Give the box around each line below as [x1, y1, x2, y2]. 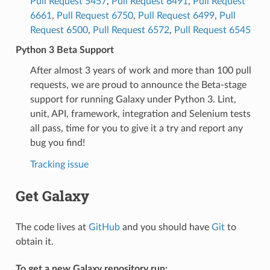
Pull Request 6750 [56, 10, 133, 20]
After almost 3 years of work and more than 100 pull [30, 65, 251, 75]
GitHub [88, 222, 120, 232]
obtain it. [15, 236, 54, 246]
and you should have [119, 222, 212, 232]
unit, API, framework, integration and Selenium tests [30, 108, 251, 119]
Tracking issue [30, 159, 89, 169]
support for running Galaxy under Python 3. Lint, [30, 94, 236, 104]
